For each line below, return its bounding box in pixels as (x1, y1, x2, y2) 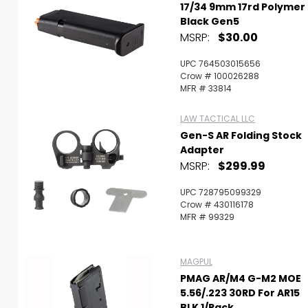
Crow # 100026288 (180, 70, 259, 82)
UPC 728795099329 (180, 186, 261, 198)
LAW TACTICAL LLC (180, 113, 255, 124)
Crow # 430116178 (180, 199, 254, 210)
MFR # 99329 (180, 211, 234, 223)
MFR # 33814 (180, 82, 232, 94)
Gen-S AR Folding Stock (180, 129, 302, 142)
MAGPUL (180, 256, 212, 267)
